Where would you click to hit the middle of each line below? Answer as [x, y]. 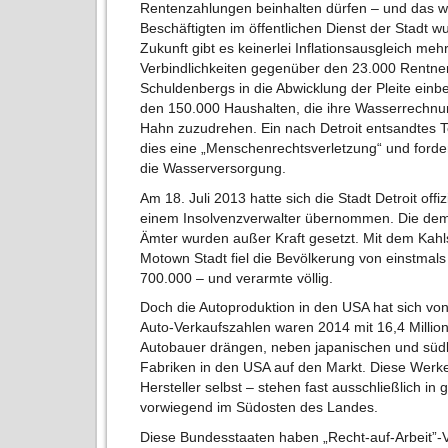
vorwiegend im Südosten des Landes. [259, 407]
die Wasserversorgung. [213, 168]
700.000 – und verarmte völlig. [237, 277]
